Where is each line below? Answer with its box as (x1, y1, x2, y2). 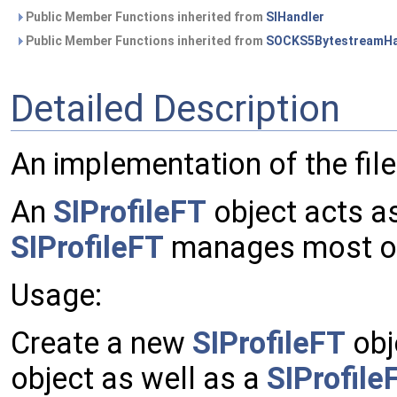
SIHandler (266, 10, 324, 24)
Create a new (11, 325, 192, 362)
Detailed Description (11, 86, 340, 130)
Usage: (11, 277, 102, 314)
